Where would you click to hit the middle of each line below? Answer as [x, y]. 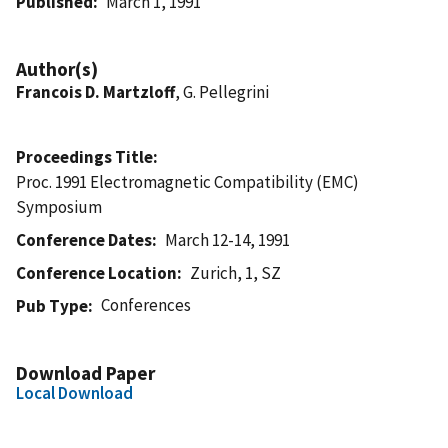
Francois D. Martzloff [95, 91]
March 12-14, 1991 [228, 239]
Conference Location [96, 272]
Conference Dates [84, 239]
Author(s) [57, 68]
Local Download [74, 392]
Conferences [146, 304]
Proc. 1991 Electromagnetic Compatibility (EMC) [187, 181]
